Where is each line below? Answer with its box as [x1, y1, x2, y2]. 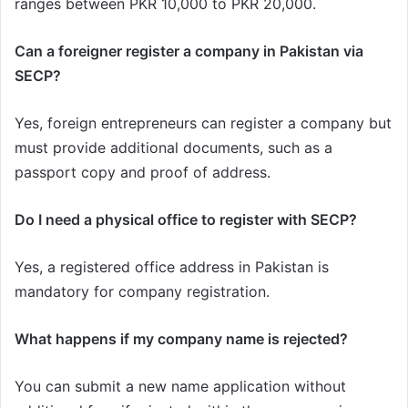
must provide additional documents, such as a [15, 138, 332, 158]
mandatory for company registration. [15, 282, 270, 301]
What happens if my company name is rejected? [15, 330, 348, 349]
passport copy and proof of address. [15, 163, 270, 182]
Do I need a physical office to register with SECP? [15, 210, 357, 229]
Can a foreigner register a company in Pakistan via [15, 42, 363, 61]
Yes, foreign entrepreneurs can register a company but [15, 114, 392, 133]
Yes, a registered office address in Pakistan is [15, 258, 329, 277]
